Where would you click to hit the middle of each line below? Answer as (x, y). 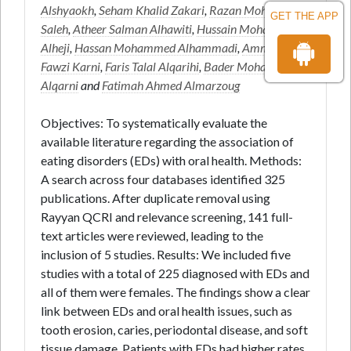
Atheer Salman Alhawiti (132, 29)
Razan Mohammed (257, 10)
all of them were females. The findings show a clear (175, 292)
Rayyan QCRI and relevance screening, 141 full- (167, 217)
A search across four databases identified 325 (163, 179)
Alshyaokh (67, 10)
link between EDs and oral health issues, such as (166, 311)
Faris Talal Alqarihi (152, 66)
